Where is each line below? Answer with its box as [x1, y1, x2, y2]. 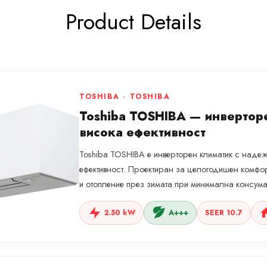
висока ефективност [79, 123, 206, 142]
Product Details [66, 6, 201, 38]
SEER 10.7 [205, 207, 243, 219]
